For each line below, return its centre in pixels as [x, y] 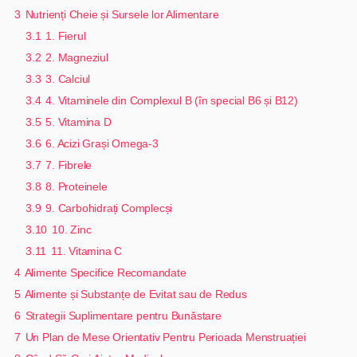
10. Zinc [72, 229]
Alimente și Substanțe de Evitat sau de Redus [135, 294]
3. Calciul [68, 79]
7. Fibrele [69, 165]
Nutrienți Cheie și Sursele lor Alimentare [122, 14]
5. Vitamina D [78, 122]
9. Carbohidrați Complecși [109, 208]
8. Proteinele [76, 186]
